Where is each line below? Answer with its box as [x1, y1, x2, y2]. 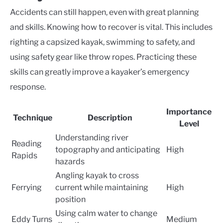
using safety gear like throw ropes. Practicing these [10, 52, 197, 62]
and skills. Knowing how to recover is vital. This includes [10, 22, 213, 32]
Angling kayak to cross [55, 170, 139, 180]
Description [87, 112, 132, 122]
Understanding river [55, 132, 128, 142]
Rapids [11, 150, 37, 160]
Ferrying [11, 182, 42, 192]
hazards [55, 156, 85, 166]
